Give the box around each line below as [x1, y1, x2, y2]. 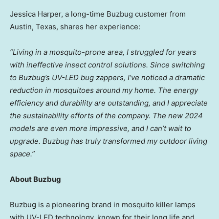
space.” [10, 149, 35, 159]
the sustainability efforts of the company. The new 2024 [10, 111, 203, 121]
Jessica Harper [10, 9, 61, 19]
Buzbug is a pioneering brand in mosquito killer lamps [10, 200, 196, 210]
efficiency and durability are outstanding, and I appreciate [10, 98, 208, 108]
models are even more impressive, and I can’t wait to [10, 124, 191, 133]
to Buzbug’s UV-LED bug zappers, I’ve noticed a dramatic [10, 73, 205, 83]
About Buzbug [10, 175, 61, 184]
